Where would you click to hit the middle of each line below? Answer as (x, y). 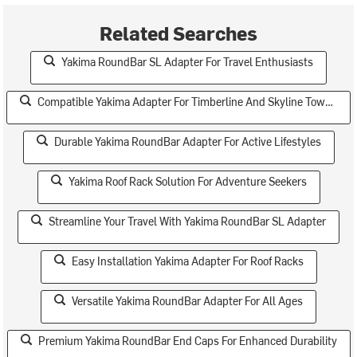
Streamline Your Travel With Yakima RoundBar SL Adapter (187, 222)
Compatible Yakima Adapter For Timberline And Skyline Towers (182, 102)
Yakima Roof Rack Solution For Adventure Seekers (187, 182)
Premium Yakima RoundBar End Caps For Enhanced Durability (187, 341)
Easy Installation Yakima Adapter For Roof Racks (187, 261)
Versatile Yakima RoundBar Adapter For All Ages (187, 301)
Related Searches (178, 33)
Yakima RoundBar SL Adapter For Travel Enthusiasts (187, 62)
